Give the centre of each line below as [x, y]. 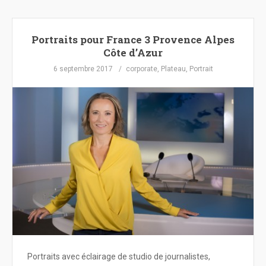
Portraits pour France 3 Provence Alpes [133, 39]
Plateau [173, 69]
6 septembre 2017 [83, 69]
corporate [141, 69]
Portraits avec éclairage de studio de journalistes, [119, 257]
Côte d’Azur [133, 53]
